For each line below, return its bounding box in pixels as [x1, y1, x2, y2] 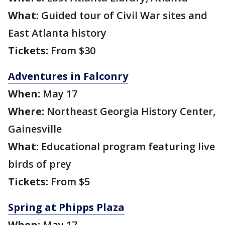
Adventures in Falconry [8, 69, 128, 83]
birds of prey [8, 157, 71, 171]
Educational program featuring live [39, 140, 215, 154]
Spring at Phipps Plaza [8, 200, 125, 214]
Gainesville [8, 122, 62, 136]
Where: [8, 104, 44, 119]
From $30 [48, 44, 95, 58]
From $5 [48, 175, 90, 189]
